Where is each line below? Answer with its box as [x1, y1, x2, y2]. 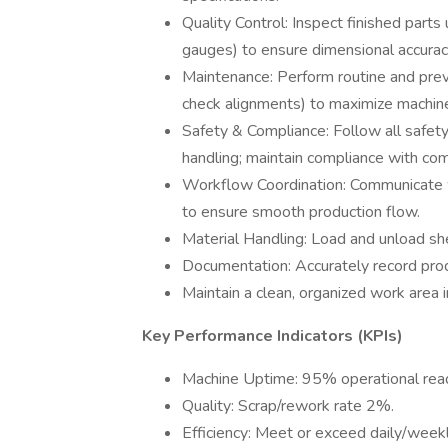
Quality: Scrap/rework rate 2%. [182, 395, 394, 417]
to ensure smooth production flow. [182, 201, 420, 223]
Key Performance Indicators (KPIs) [142, 325, 403, 347]
